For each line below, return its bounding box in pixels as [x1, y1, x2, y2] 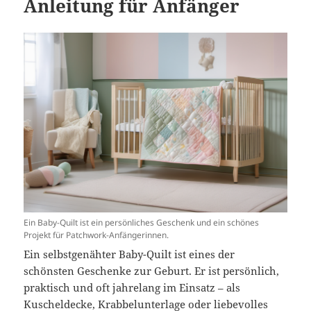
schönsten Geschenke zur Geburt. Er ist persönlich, [24, 263, 280, 278]
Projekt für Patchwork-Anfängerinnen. [24, 228, 169, 241]
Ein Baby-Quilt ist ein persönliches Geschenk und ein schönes [24, 216, 260, 228]
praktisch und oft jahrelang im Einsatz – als [24, 280, 241, 294]
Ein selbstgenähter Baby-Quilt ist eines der [24, 246, 235, 261]
